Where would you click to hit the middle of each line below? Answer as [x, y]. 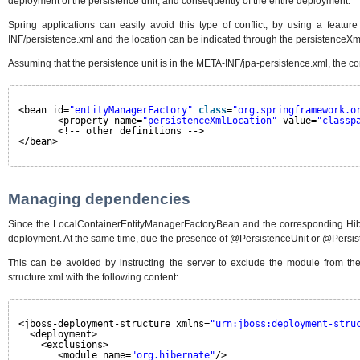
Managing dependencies [99, 199]
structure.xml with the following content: [93, 278]
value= [300, 120]
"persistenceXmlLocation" [210, 120]
